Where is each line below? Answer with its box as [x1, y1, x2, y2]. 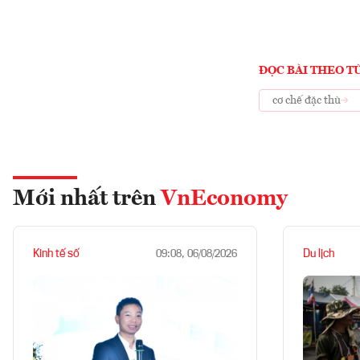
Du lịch [303, 248, 334, 260]
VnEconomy [161, 188, 288, 211]
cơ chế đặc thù [272, 94, 341, 106]
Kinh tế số [33, 248, 80, 260]
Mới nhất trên [13, 188, 161, 211]
